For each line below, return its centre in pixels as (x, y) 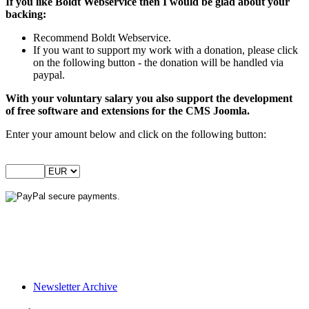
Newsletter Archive (75, 286)
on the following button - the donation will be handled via (158, 62)
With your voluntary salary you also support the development (149, 98)
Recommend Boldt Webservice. (102, 37)
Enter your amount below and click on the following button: (136, 134)
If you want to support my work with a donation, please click (166, 50)
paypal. (49, 74)
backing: (26, 14)
